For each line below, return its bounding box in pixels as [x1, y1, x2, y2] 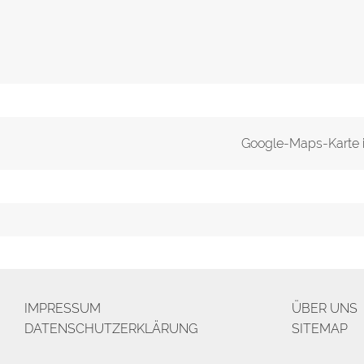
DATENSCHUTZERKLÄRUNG [24, 321, 197, 336]
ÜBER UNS [291, 301, 357, 316]
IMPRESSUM [24, 301, 101, 316]
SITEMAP [291, 321, 348, 336]
